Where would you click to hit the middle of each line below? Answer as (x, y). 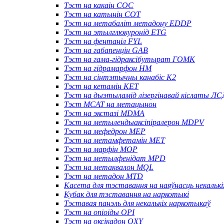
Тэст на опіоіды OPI (99, 212)
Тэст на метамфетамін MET (114, 140)
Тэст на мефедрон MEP (105, 131)
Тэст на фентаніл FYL (103, 41)
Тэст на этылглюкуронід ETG (115, 32)
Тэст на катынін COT (102, 14)
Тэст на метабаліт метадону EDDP (128, 23)
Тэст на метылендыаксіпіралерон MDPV (134, 122)
